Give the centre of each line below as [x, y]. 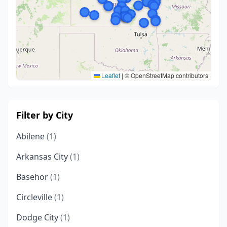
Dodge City [38, 217]
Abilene [31, 136]
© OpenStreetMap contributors [166, 75]
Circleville [35, 197]
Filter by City [45, 115]
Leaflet [110, 75]
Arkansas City [43, 157]
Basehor [33, 177]
